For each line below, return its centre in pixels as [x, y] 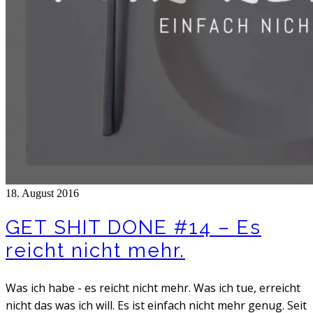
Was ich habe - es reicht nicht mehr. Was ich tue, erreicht [153, 288]
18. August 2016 [42, 194]
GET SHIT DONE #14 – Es [133, 228]
